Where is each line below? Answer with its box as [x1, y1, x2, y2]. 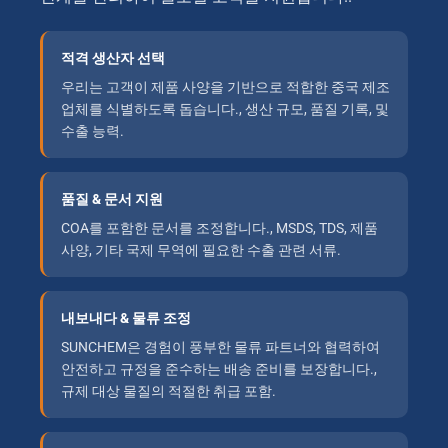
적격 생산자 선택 [61, 50, 165, 67]
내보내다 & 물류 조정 [61, 310, 191, 327]
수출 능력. [61, 123, 124, 140]
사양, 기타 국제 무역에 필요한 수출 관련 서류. [61, 242, 341, 259]
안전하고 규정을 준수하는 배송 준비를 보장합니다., [61, 361, 377, 378]
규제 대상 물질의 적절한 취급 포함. [61, 383, 276, 400]
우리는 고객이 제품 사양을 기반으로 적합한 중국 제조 [61, 79, 390, 96]
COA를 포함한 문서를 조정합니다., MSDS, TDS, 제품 [61, 220, 378, 237]
